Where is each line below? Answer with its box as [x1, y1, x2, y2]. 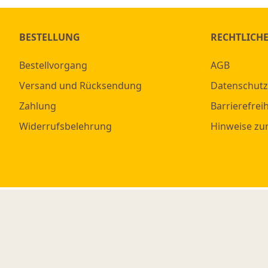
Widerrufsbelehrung [19, 119, 112, 133]
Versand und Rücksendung [19, 78, 142, 92]
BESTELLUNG [19, 30, 80, 44]
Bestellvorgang [19, 58, 87, 72]
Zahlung [19, 99, 56, 112]
